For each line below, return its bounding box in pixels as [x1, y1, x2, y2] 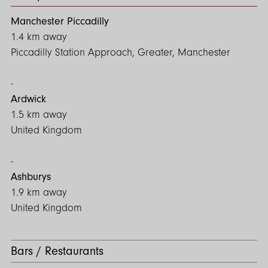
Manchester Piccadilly [11, 14, 109, 28]
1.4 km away [11, 31, 67, 43]
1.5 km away [11, 108, 67, 121]
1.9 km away [11, 186, 67, 199]
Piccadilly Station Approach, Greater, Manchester [11, 46, 230, 59]
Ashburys [11, 170, 51, 183]
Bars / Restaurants [11, 244, 103, 258]
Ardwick [11, 92, 46, 105]
